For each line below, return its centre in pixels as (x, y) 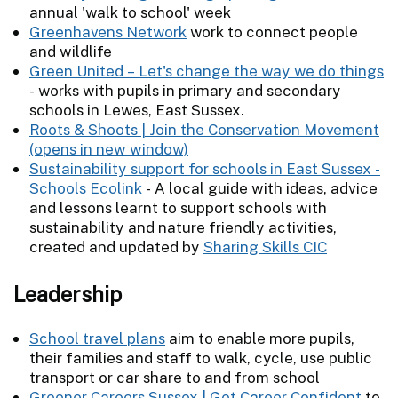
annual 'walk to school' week (130, 12)
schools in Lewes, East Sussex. (137, 110)
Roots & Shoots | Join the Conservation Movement (204, 129)
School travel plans (97, 338)
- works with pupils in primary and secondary (185, 90)
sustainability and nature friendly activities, (183, 227)
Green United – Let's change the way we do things (207, 71)
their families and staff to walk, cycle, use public (201, 358)
